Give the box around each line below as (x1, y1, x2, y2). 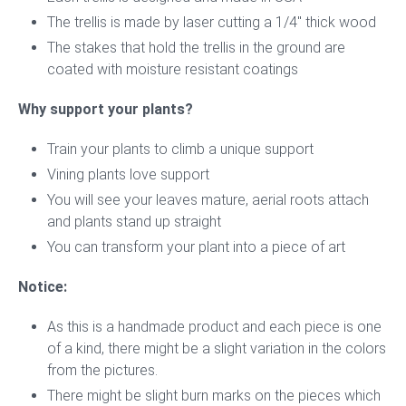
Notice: (18, 278, 67, 295)
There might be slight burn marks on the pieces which (47, 387, 381, 404)
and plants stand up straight (47, 213, 221, 230)
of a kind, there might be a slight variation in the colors (47, 340, 386, 357)
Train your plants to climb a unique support (47, 140, 314, 158)
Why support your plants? (18, 101, 193, 118)
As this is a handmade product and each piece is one (47, 318, 382, 335)
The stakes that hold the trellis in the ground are (47, 39, 345, 56)
